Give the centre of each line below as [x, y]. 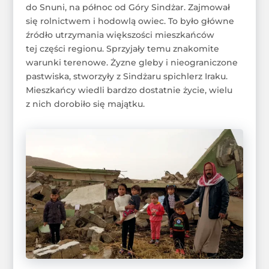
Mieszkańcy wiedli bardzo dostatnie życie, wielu [129, 90]
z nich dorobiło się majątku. [85, 104]
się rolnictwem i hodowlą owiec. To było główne [130, 21]
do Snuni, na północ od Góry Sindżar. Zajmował [128, 7]
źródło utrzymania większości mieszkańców [120, 35]
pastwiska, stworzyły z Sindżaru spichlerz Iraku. [126, 76]
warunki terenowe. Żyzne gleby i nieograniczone [131, 62]
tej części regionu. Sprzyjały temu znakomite [122, 48]
